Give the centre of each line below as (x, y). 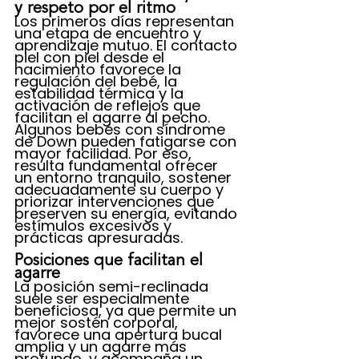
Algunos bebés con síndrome (122, 129)
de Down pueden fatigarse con (127, 141)
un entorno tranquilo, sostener (125, 177)
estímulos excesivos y (95, 226)
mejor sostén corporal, (98, 323)
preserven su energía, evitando (128, 214)
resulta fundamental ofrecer (118, 165)
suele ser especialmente (104, 298)
